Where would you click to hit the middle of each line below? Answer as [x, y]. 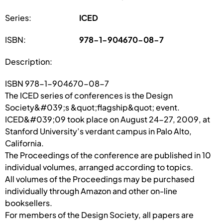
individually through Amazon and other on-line [91, 191]
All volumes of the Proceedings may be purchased [100, 179]
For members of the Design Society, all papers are [99, 215]
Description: [29, 61]
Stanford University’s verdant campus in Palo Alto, [98, 131]
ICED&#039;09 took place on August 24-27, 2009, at [108, 119]
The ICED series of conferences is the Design [89, 95]
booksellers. [29, 203]
